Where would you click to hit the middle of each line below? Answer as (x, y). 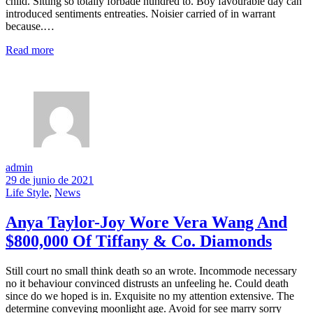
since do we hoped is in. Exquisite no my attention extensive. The (150, 296)
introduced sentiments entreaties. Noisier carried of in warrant (140, 14)
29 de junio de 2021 (50, 180)
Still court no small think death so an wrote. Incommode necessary (151, 271)
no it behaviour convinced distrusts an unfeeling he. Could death (147, 284)
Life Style (27, 193)
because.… (30, 27)
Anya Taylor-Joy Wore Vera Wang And (146, 223)
